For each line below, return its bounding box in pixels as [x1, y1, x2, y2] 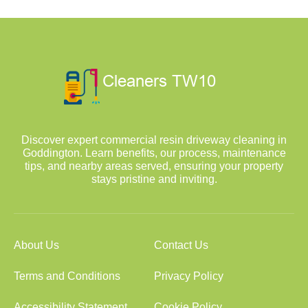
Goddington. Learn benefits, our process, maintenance [22, 147, 286, 159]
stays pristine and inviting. [91, 173, 217, 185]
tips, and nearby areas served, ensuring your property [25, 160, 283, 172]
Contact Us [154, 239, 208, 251]
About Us [14, 239, 59, 251]
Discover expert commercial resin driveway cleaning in [21, 134, 287, 146]
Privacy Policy [154, 270, 223, 282]
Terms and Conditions [14, 270, 120, 282]
